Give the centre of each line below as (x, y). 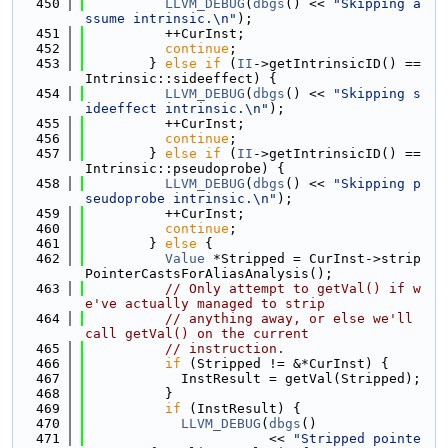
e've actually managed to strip (205, 303)
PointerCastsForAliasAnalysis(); (209, 273)
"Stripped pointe (357, 438)
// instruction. (225, 348)
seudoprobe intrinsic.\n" (181, 198)
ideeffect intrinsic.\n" (177, 108)
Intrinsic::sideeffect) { (181, 78)
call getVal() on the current (197, 333)
